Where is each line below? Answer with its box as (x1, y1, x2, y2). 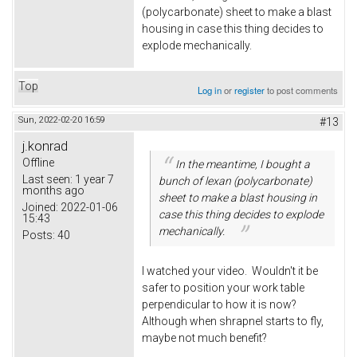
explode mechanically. (142, 38, 254, 52)
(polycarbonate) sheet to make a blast (142, 5, 331, 18)
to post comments (265, 83, 339, 96)
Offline (22, 155, 54, 169)
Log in (198, 83, 222, 96)
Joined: (22, 200, 58, 214)
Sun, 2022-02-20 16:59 (18, 114, 105, 125)
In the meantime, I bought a (175, 157, 311, 171)
